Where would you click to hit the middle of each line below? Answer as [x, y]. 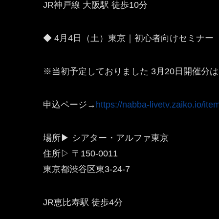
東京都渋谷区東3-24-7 [87, 169]
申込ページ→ [69, 105]
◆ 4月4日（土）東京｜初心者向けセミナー [128, 38]
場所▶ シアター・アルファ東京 [106, 138]
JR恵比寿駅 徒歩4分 [83, 202]
